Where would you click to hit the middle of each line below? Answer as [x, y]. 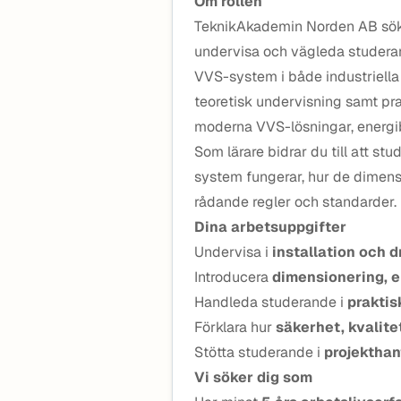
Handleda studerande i [271, 302]
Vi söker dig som [253, 377]
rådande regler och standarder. [295, 202]
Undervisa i [233, 252]
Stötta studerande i [259, 352]
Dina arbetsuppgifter [270, 227]
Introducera [233, 277]
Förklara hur [235, 327]
